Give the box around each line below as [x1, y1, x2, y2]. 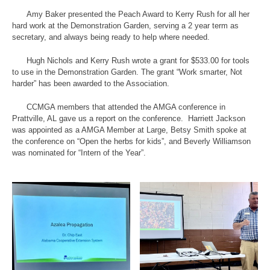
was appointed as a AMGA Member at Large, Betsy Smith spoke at [12, 125, 246, 135]
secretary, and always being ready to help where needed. [12, 33, 210, 42]
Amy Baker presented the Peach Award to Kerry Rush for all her [12, 10, 250, 19]
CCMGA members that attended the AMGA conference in [12, 102, 225, 112]
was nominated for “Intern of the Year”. [12, 148, 146, 158]
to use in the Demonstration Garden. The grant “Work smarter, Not [12, 67, 242, 77]
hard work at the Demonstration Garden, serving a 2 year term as [12, 21, 239, 31]
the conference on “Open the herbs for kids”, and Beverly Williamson [12, 137, 251, 146]
